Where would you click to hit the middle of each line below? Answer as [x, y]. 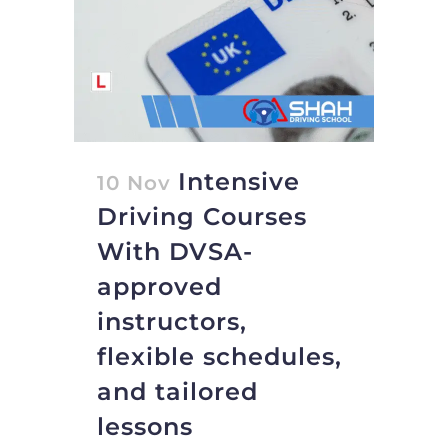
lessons [145, 427]
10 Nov [134, 183]
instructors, [172, 322]
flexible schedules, [219, 357]
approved [159, 287]
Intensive [239, 182]
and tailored [177, 392]
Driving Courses [202, 217]
